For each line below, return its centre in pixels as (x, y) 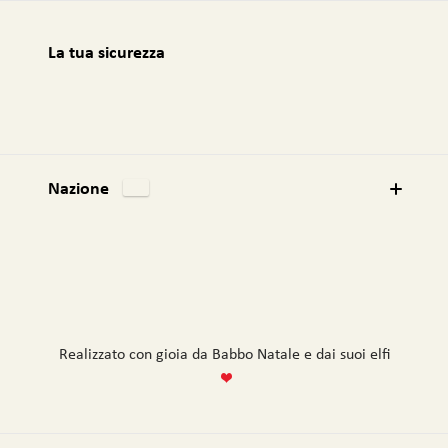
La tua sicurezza (106, 53)
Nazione (78, 190)
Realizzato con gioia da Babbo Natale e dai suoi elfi (224, 355)
